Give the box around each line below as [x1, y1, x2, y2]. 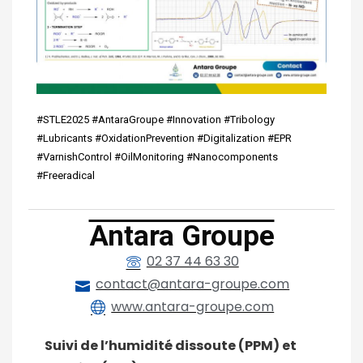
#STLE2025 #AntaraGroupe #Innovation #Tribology [36, 113, 275, 126]
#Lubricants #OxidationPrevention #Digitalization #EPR [36, 132, 292, 145]
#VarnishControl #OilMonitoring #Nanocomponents [36, 151, 278, 164]
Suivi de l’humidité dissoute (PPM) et [45, 336, 297, 356]
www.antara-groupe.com [111, 297, 275, 317]
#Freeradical [36, 169, 95, 182]
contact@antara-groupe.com [96, 275, 290, 294]
